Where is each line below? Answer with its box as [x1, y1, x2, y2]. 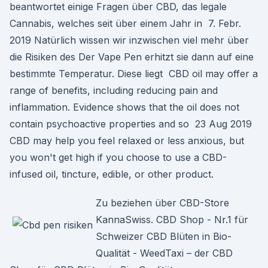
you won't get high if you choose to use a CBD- [10, 151, 227, 163]
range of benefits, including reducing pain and [10, 84, 218, 96]
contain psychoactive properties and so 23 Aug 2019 [10, 118, 252, 130]
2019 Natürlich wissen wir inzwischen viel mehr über [10, 34, 249, 46]
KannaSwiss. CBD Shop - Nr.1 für [96, 214, 248, 226]
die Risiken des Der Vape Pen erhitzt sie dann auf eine [10, 51, 254, 63]
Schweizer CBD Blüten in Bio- [96, 230, 232, 242]
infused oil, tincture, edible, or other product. [10, 168, 214, 180]
